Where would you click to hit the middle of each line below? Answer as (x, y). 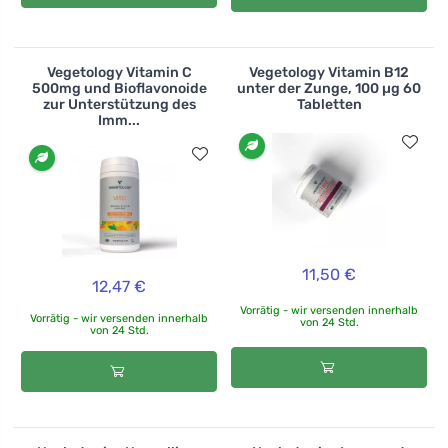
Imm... (119, 121)
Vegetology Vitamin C (119, 73)
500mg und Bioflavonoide (119, 89)
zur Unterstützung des (119, 105)
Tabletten (329, 105)
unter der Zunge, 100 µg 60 (329, 89)
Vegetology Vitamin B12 (329, 73)
